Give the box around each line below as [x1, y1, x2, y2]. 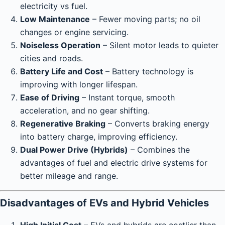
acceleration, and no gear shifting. [20, 105, 150, 116]
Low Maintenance [20, 14, 90, 24]
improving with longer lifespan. [20, 79, 138, 89]
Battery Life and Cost [20, 66, 103, 76]
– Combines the [128, 145, 190, 155]
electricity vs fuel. [20, 1, 87, 11]
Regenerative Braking [20, 119, 105, 129]
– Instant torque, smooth [79, 92, 175, 102]
